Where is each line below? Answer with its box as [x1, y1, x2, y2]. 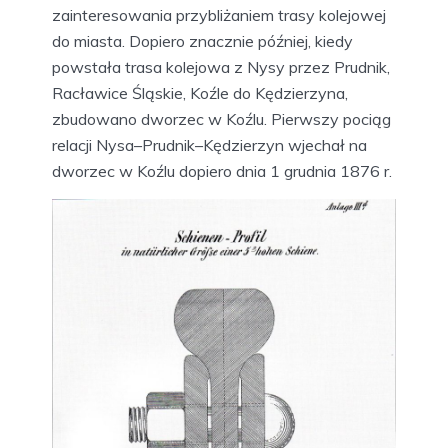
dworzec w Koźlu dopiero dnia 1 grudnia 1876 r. [52, 160, 392, 181]
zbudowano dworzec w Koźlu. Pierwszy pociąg [52, 108, 391, 129]
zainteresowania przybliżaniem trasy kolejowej [52, 4, 386, 25]
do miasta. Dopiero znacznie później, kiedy [52, 30, 353, 51]
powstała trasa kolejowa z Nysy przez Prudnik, [52, 56, 390, 77]
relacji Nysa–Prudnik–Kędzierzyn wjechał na [52, 134, 367, 155]
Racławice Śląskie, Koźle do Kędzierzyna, [52, 82, 348, 103]
